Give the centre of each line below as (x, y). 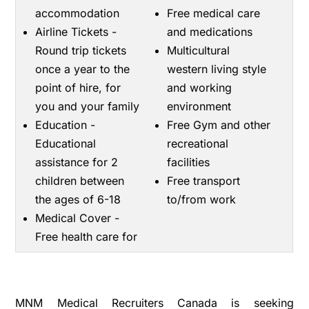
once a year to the (83, 69)
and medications (209, 32)
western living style (216, 69)
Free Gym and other (218, 125)
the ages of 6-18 (78, 199)
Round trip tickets (81, 50)
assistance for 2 (77, 162)
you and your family (88, 106)
